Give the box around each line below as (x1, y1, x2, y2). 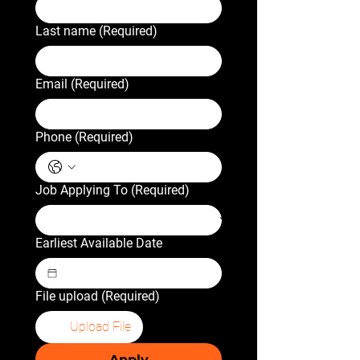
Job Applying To (35, 182, 128, 198)
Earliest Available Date (35, 235, 162, 251)
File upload (35, 288, 98, 304)
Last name (35, 23, 96, 39)
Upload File (70, 319, 131, 334)
